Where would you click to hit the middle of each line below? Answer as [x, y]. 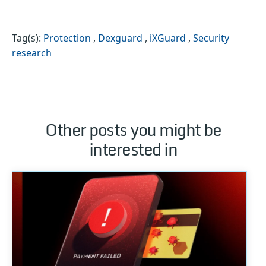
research [32, 53]
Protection [67, 38]
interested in [133, 149]
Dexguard [120, 38]
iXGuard [168, 38]
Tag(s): [26, 38]
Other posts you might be [133, 130]
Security [211, 38]
